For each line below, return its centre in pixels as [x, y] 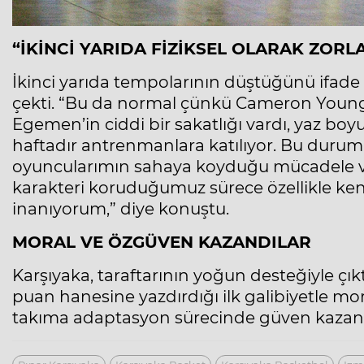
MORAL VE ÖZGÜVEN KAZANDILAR [162, 243]
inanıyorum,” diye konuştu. [121, 209]
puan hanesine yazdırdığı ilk [126, 297]
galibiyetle [286, 297]
